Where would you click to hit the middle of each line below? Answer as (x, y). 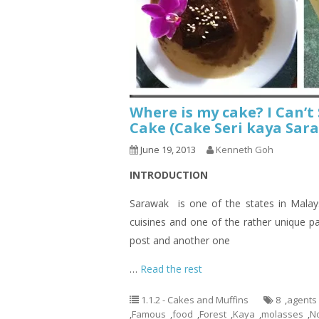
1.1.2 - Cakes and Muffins (195, 300)
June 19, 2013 (167, 150)
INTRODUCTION (169, 175)
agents (302, 300)
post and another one (180, 240)
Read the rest (171, 269)
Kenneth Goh (245, 150)
